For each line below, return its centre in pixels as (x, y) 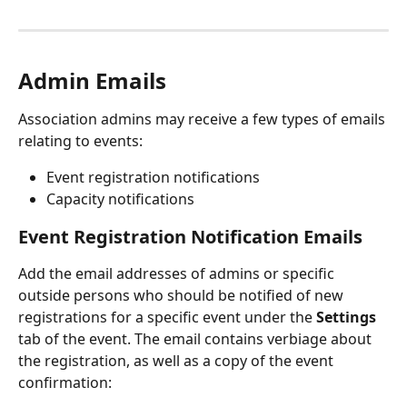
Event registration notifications (153, 177)
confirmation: (65, 382)
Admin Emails (92, 80)
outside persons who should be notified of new (183, 295)
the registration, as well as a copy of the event (178, 360)
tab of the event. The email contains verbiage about (197, 338)
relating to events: (80, 140)
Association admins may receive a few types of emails (203, 119)
